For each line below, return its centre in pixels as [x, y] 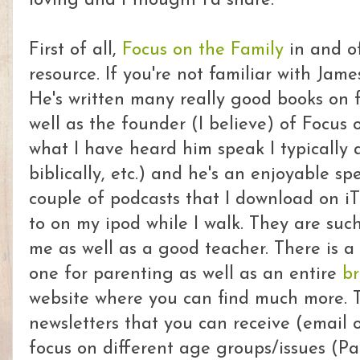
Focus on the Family [203, 50]
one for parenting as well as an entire [186, 274]
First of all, [76, 50]
